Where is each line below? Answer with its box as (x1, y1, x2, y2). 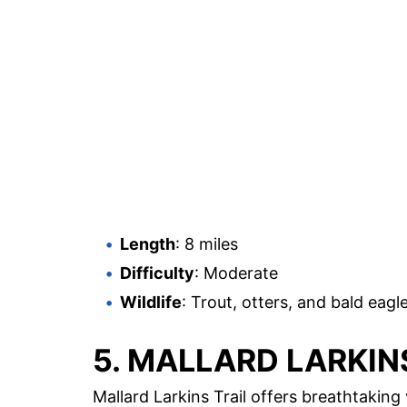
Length (120, 234, 175, 254)
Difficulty (120, 263, 194, 283)
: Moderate (194, 263, 278, 283)
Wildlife (120, 293, 182, 313)
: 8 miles (175, 234, 238, 254)
